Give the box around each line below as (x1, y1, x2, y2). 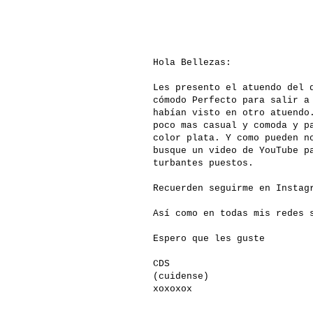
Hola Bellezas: (153, 57, 237, 68)
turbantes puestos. (153, 158, 259, 169)
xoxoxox (153, 284, 198, 295)
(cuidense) (153, 271, 214, 282)
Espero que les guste (153, 233, 270, 245)
